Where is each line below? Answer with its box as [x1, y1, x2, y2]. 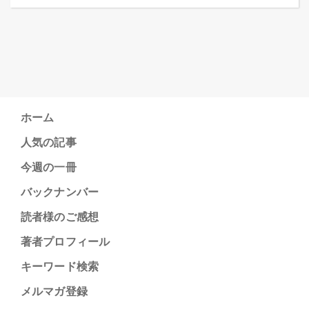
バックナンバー [21, 186, 99, 199]
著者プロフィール [21, 236, 110, 248]
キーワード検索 [21, 261, 99, 273]
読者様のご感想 [21, 211, 99, 223]
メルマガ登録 [21, 286, 88, 298]
